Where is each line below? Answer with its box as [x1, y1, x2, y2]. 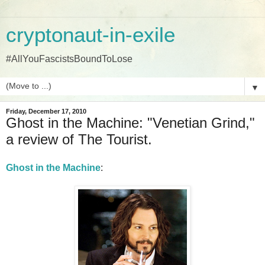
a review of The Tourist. [6, 131, 152, 147]
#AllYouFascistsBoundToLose [6, 54, 132, 64]
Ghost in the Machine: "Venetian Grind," [6, 115, 255, 131]
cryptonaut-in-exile [6, 24, 175, 46]
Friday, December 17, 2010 [6, 108, 86, 115]
